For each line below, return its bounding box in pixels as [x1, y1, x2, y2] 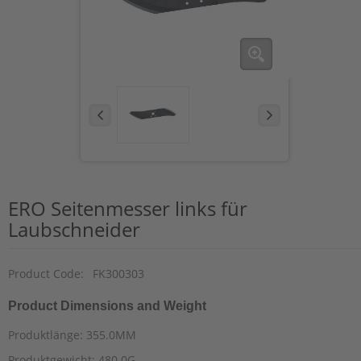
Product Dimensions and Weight [8, 298, 206, 313]
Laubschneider [8, 215, 140, 243]
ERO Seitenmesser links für [8, 194, 247, 222]
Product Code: [8, 265, 84, 281]
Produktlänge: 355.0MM [8, 326, 136, 342]
